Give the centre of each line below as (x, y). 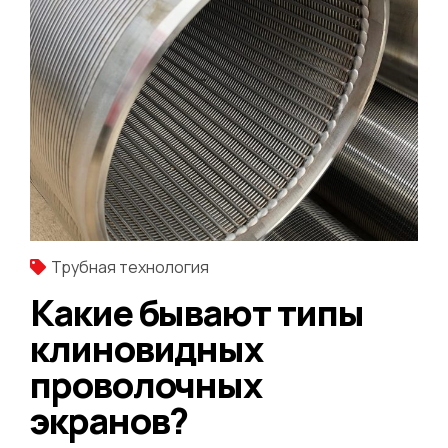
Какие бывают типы (197, 312)
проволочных (146, 384)
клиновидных (147, 348)
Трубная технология (130, 266)
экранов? (109, 420)
